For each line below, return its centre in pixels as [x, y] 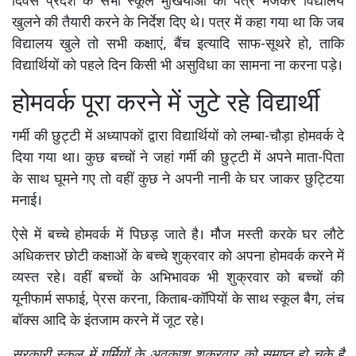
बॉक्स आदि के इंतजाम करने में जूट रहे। [108, 322]
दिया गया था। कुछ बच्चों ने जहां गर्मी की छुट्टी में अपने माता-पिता [178, 159]
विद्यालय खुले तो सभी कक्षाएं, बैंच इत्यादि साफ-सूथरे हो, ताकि [178, 45]
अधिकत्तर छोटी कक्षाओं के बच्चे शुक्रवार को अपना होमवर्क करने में [178, 257]
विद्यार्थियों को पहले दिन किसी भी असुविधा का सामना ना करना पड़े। [177, 67]
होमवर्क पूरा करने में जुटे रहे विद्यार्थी [166, 105]
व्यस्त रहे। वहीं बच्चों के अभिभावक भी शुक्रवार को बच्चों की [178, 279]
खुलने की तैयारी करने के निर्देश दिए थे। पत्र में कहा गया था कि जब [178, 24]
